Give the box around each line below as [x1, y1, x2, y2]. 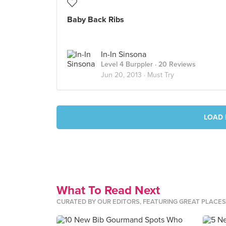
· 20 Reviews [153, 60, 196, 69]
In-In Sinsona [101, 49, 146, 60]
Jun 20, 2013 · [101, 71, 147, 79]
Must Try [147, 71, 174, 79]
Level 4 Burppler [101, 60, 153, 69]
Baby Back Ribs [67, 15, 124, 25]
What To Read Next [56, 183, 160, 198]
